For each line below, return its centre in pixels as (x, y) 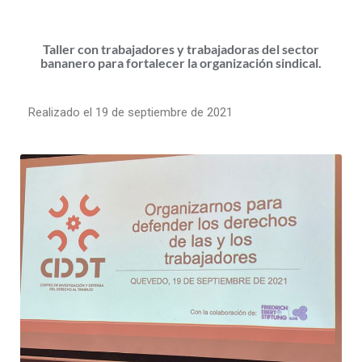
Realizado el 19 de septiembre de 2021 (130, 112)
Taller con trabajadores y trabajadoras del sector (181, 48)
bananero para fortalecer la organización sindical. (181, 62)
